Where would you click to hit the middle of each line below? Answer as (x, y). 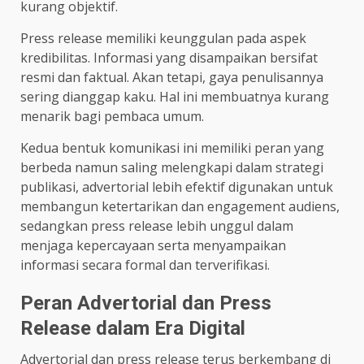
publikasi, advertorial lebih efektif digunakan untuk (177, 186)
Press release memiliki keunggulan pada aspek (163, 38)
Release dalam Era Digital (133, 328)
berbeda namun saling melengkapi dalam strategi (172, 167)
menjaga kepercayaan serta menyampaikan (153, 245)
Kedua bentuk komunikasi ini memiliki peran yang (172, 147)
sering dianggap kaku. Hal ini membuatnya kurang (175, 96)
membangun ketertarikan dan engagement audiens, (180, 206)
